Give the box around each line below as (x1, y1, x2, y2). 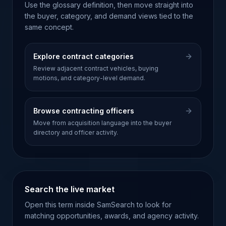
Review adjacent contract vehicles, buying (33, 65, 158, 72)
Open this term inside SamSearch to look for (25, 200, 172, 209)
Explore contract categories (33, 52, 134, 61)
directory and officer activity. (33, 129, 118, 136)
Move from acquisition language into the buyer (33, 119, 172, 127)
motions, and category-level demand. (33, 74, 145, 82)
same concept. (25, 23, 74, 31)
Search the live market (25, 184, 115, 194)
